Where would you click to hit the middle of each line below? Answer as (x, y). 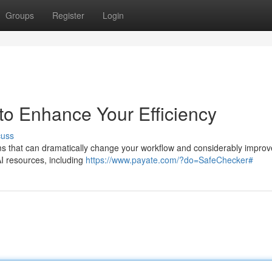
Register (68, 15)
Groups (20, 15)
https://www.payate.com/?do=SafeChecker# (169, 160)
